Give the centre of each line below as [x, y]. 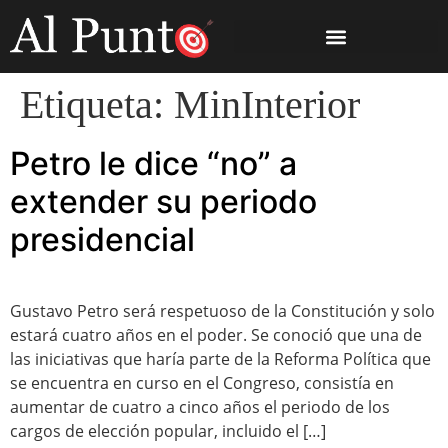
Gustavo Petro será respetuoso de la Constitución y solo [222, 311]
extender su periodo [163, 202]
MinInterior [267, 105]
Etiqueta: [97, 105]
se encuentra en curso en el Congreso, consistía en [202, 383]
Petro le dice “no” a [153, 164]
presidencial [102, 240]
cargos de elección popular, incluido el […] [168, 431]
